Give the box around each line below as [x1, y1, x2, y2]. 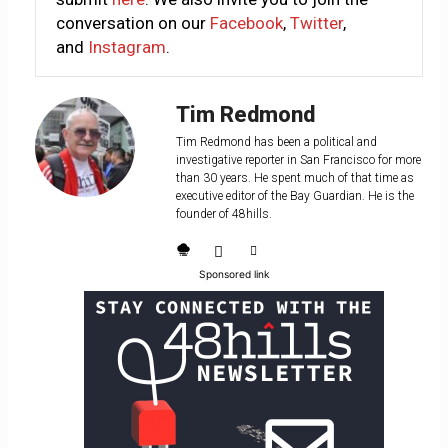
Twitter [289, 13, 343, 34]
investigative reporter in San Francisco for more [175, 153, 421, 168]
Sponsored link [198, 268, 270, 281]
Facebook [209, 13, 283, 34]
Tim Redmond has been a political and [175, 135, 377, 150]
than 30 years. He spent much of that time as [175, 171, 414, 186]
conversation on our [55, 13, 210, 34]
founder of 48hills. [175, 207, 272, 222]
